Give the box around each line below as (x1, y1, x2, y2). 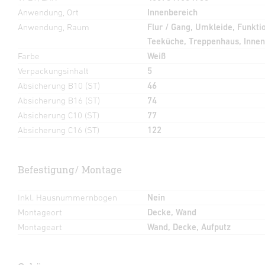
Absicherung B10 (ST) (18, 80, 100, 91)
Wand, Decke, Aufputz (147, 221, 231, 232)
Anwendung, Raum (18, 21, 89, 32)
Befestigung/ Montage (18, 163, 122, 176)
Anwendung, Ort (18, 7, 79, 17)
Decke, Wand (147, 206, 196, 217)
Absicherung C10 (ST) (18, 109, 99, 120)
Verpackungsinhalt (18, 65, 89, 76)
